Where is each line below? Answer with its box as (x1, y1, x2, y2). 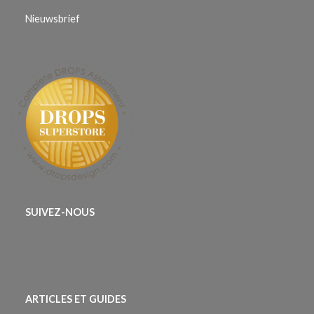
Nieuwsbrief (25, 13, 80, 25)
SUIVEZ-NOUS (25, 206, 95, 219)
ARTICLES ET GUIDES (25, 293, 126, 306)
